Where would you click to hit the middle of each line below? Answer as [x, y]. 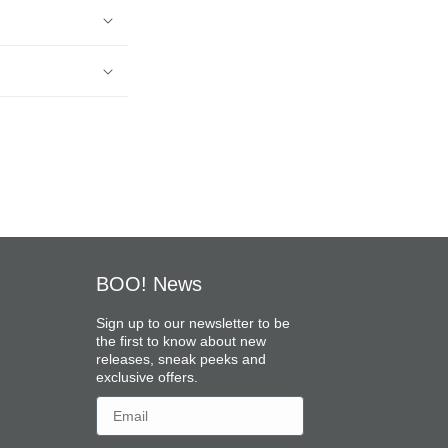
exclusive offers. [146, 377]
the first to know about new [180, 341]
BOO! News [148, 284]
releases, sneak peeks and [180, 359]
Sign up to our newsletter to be [192, 323]
